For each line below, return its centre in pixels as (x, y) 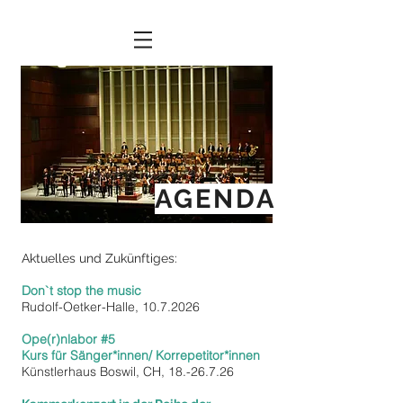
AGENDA (215, 199)
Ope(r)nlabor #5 (68, 339)
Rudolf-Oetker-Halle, (82, 307)
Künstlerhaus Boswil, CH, (95, 372)
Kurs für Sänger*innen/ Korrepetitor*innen (141, 355)
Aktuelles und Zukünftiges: (101, 258)
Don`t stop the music (81, 291)
